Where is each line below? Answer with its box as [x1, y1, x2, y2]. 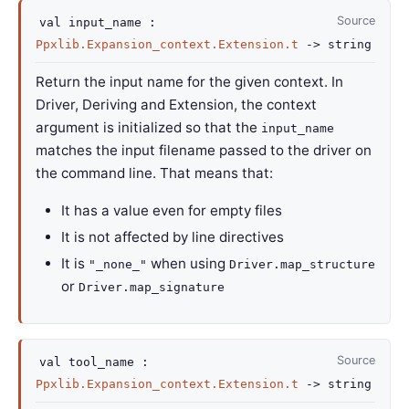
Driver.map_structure [229, 257, 375, 271]
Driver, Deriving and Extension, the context [36, 96, 317, 113]
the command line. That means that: [36, 164, 273, 182]
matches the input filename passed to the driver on [36, 142, 372, 159]
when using [147, 255, 229, 272]
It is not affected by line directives [61, 228, 284, 246]
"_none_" [89, 257, 147, 271]
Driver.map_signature [79, 280, 225, 294]
